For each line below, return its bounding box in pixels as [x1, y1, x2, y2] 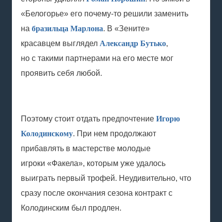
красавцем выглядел [21, 39, 100, 48]
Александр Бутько [100, 39, 166, 48]
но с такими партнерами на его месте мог [21, 54, 173, 62]
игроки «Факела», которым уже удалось [21, 159, 166, 167]
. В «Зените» [103, 24, 150, 33]
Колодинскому [21, 129, 73, 138]
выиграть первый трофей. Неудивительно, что [21, 174, 191, 182]
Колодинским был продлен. [21, 204, 121, 212]
